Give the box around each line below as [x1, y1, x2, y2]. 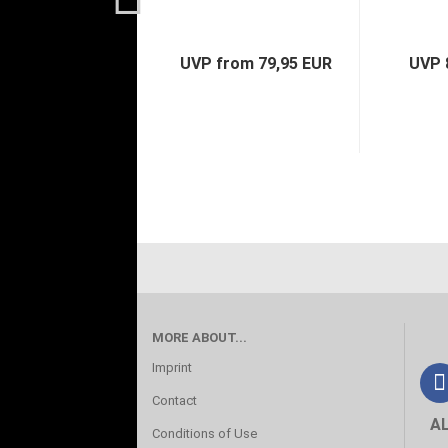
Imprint [152, 360, 192, 375]
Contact [152, 393, 197, 408]
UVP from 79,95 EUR [179, 54, 332, 73]
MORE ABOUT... [152, 330, 247, 345]
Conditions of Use [152, 426, 257, 441]
